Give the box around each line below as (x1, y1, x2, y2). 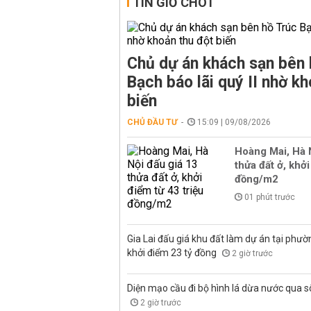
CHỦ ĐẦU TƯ (127, 117, 178, 127)
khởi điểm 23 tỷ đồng (127, 247, 219, 258)
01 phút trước (244, 192, 295, 202)
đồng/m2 (235, 173, 278, 185)
